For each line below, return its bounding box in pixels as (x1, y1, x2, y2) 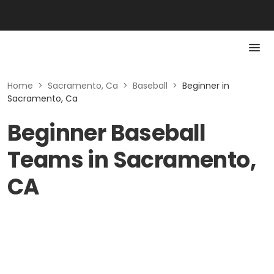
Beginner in (182, 80, 229, 92)
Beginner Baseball (7, 117, 206, 149)
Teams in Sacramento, (7, 144, 256, 176)
